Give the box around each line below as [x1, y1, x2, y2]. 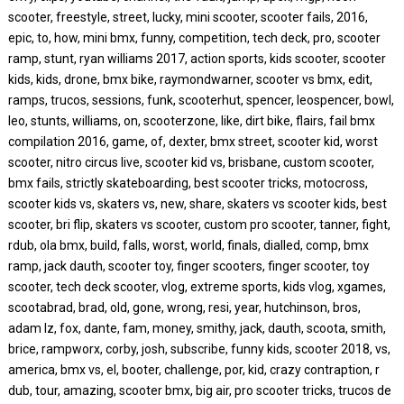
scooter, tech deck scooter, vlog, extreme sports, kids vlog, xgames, [7, 280, 386, 294]
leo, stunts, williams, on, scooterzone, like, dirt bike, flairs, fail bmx [7, 114, 375, 128]
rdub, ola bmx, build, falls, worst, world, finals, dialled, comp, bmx [7, 238, 369, 252]
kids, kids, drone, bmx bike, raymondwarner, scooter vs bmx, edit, [7, 72, 372, 87]
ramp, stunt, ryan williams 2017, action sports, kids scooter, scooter [7, 51, 386, 66]
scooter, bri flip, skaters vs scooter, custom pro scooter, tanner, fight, [7, 217, 390, 232]
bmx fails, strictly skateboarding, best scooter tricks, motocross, [7, 176, 368, 190]
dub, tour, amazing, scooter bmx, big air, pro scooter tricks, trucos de [7, 383, 391, 398]
